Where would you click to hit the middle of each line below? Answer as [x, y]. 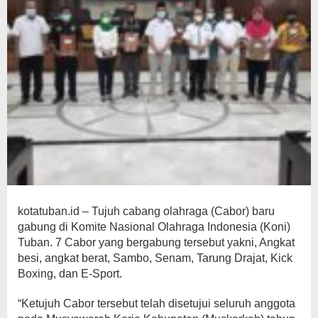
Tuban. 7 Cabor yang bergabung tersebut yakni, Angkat [156, 242]
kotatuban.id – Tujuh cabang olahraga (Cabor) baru [146, 211]
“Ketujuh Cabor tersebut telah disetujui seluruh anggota [157, 303]
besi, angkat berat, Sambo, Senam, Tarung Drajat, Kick [155, 258]
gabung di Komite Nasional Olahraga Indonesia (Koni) [154, 227]
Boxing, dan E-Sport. [70, 274]
